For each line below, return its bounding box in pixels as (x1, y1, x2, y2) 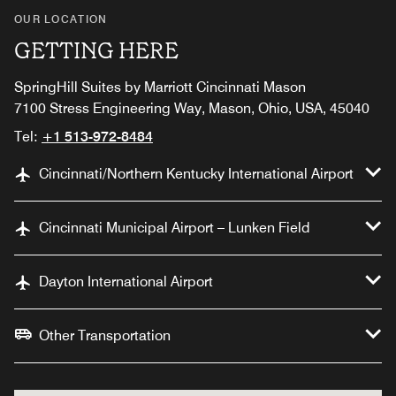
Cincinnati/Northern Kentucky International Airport (39, 165, 354, 183)
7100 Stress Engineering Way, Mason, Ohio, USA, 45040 (14, 100, 369, 118)
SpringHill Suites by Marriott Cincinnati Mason (14, 79, 306, 96)
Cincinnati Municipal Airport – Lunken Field (39, 219, 310, 237)
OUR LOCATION (14, 12, 108, 27)
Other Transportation (39, 327, 171, 345)
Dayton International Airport (39, 273, 213, 291)
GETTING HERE (14, 36, 179, 66)
